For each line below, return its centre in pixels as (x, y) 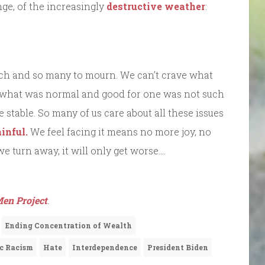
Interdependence (105, 247)
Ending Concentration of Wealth (69, 225)
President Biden (178, 247)
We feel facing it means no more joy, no (119, 131)
